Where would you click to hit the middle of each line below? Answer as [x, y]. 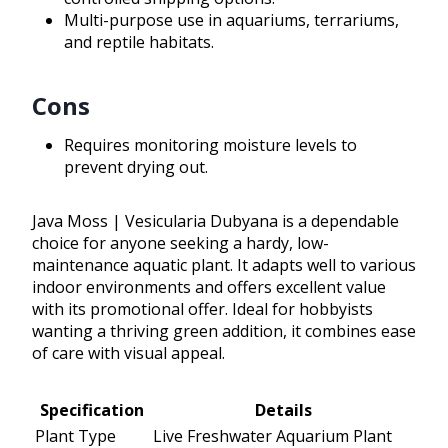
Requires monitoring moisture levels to [210, 145]
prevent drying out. [136, 167]
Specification [92, 410]
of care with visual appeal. [128, 353]
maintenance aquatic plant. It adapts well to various [224, 265]
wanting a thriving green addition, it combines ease [224, 331]
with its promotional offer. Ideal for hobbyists [202, 309]
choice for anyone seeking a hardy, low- [180, 243]
